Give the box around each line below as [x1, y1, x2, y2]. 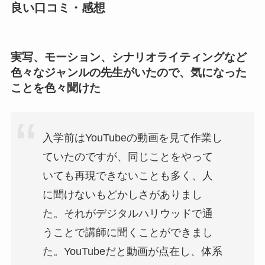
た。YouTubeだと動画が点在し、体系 [42, 245, 222, 257]
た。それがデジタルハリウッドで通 [42, 207, 213, 219]
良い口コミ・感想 [10, 1, 105, 15]
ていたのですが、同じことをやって [42, 150, 213, 163]
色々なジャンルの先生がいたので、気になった [10, 66, 247, 79]
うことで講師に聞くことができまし [42, 226, 213, 238]
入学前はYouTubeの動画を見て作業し [42, 131, 222, 144]
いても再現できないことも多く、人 [42, 169, 213, 182]
